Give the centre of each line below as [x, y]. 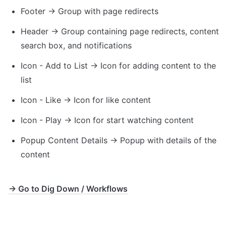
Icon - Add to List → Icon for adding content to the [118, 65]
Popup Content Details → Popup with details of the [119, 140]
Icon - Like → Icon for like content [87, 100]
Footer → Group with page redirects [90, 11]
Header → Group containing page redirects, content [120, 31]
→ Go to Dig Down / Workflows [68, 188]
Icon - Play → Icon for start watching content [107, 120]
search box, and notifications [76, 45]
